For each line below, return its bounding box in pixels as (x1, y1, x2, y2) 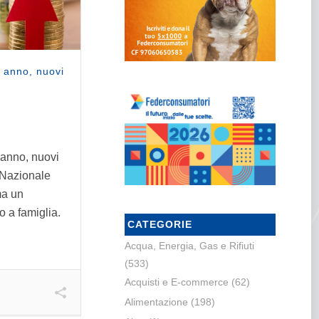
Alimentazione (124, 296, 188, 308)
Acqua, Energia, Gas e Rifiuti (124, 240, 254, 252)
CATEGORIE (127, 219, 192, 231)
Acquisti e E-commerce (124, 276, 229, 288)
